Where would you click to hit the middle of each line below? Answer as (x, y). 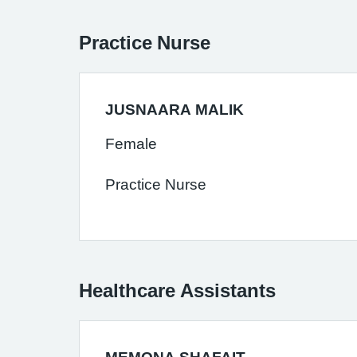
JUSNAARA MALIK (175, 110)
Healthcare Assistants (177, 290)
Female (131, 144)
